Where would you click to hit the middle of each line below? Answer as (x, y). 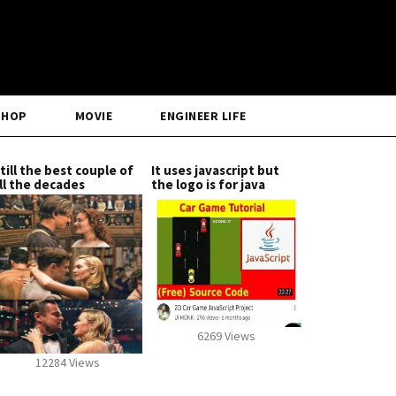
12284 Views (67, 362)
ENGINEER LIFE (203, 116)
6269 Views (226, 336)
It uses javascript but (215, 170)
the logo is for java (208, 184)
